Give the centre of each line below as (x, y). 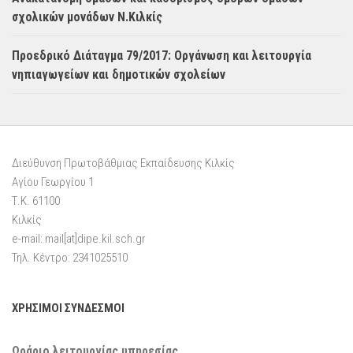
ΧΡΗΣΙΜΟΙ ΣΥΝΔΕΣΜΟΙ (68, 308)
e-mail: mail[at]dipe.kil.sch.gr (79, 238)
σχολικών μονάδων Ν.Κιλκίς (87, 17)
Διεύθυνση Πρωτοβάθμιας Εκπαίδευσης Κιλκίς (123, 163)
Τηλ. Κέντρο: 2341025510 (70, 257)
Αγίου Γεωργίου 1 (53, 182)
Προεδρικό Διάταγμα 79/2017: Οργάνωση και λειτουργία (162, 55)
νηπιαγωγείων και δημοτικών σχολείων (119, 74)
